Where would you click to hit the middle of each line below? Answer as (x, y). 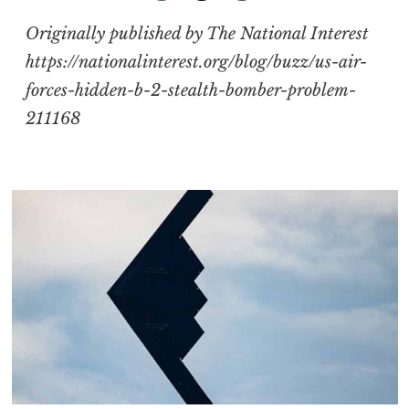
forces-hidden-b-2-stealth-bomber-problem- (190, 90)
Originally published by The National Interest (197, 34)
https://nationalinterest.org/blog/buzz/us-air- (196, 62)
